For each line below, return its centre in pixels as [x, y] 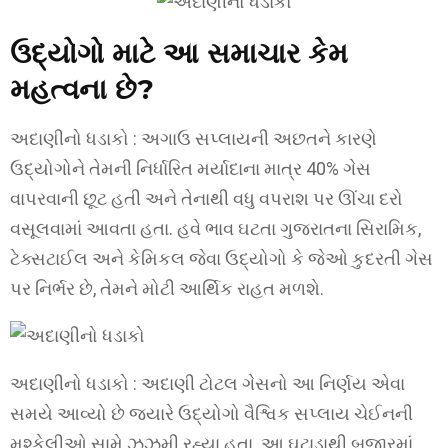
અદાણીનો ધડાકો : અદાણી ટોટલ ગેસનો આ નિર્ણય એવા [207, 383]
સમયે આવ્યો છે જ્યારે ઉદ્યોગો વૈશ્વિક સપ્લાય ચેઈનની [211, 413]
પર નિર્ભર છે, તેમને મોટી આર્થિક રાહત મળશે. [167, 288]
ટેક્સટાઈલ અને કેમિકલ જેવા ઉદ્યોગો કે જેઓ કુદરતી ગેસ [221, 258]
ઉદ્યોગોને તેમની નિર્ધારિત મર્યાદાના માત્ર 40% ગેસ [190, 168]
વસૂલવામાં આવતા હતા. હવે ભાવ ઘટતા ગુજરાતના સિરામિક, [215, 228]
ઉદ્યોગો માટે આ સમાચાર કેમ [179, 52]
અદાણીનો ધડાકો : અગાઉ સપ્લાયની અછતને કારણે [193, 138]
